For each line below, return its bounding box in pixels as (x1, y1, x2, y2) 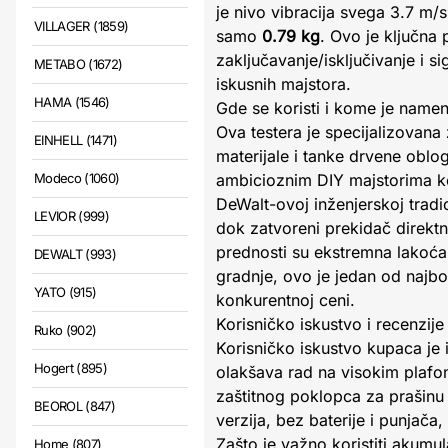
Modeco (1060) (34, 170, 120, 186)
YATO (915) (34, 284, 97, 300)
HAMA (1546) (34, 94, 110, 110)
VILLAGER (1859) (34, 18, 129, 34)
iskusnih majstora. (216, 74, 351, 94)
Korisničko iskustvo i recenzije (216, 314, 444, 334)
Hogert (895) (34, 360, 108, 376)
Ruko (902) (34, 322, 97, 338)
